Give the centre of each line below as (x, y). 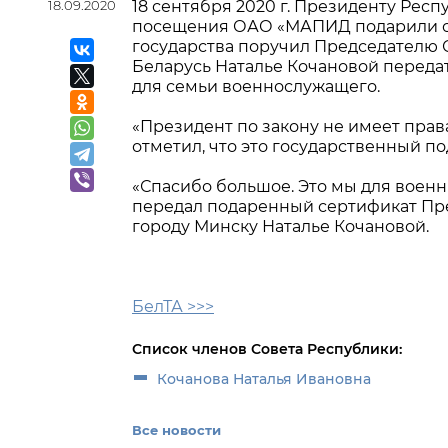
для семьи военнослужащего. (256, 86)
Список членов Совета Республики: (267, 349)
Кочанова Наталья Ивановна (264, 379)
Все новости (176, 430)
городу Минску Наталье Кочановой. (280, 226)
